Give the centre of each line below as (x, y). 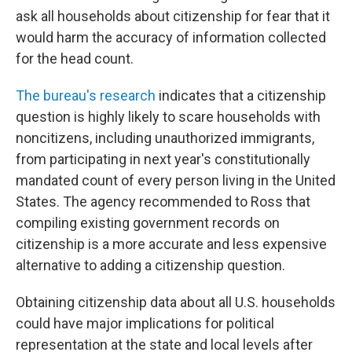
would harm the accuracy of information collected (171, 38)
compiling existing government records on (148, 223)
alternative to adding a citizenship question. (150, 266)
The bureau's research (86, 96)
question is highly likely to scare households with (168, 117)
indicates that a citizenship (241, 96)
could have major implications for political (145, 324)
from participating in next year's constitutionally (163, 159)
